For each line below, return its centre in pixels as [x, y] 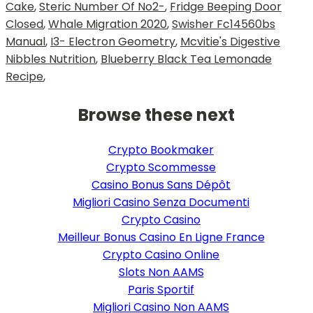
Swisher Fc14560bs [224, 24]
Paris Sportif [161, 290]
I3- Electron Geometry [113, 42]
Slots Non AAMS [161, 272]
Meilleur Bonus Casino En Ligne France [161, 238]
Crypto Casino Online [161, 255]
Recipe [24, 77]
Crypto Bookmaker [161, 150]
